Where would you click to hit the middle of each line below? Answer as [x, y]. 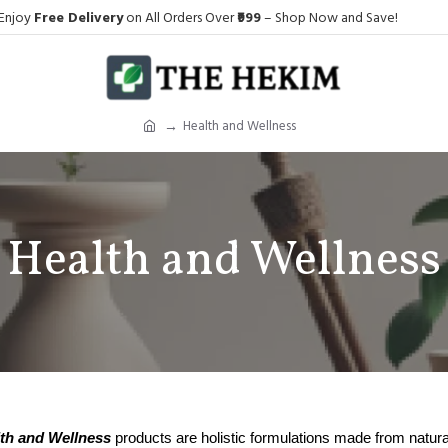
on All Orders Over [179, 17]
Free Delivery [78, 17]
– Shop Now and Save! [329, 17]
